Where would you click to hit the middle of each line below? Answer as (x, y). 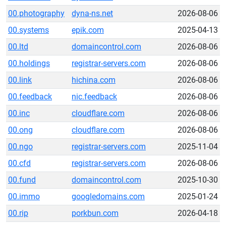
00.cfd (19, 163)
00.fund (22, 180)
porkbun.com (95, 213)
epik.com (88, 30)
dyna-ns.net (92, 13)
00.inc (19, 113)
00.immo (24, 196)
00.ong (20, 130)
